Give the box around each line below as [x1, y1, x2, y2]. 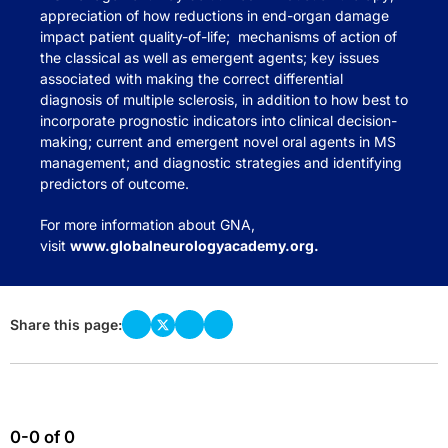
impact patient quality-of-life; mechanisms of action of [40, 28, 397, 45]
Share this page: [10, 315, 122, 333]
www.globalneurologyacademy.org [70, 237, 314, 254]
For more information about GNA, [40, 216, 255, 233]
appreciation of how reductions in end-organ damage [40, 7, 389, 24]
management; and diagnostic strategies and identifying [40, 154, 402, 171]
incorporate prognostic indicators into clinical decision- [40, 112, 397, 129]
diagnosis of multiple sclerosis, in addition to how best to [40, 91, 408, 108]
